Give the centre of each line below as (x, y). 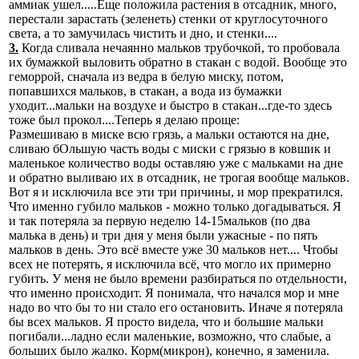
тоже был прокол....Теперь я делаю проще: (124, 119)
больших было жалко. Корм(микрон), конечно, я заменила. (169, 350)
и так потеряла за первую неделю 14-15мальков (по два (159, 220)
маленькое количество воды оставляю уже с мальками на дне (176, 163)
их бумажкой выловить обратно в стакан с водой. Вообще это (178, 62)
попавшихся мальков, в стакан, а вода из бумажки (145, 91)
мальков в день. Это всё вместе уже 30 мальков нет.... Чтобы (173, 249)
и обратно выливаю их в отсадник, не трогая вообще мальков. (179, 177)
